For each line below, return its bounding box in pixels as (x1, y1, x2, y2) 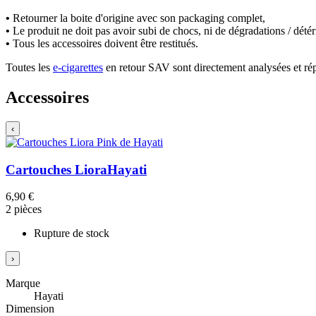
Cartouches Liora (6, 162, 107, 177)
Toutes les (6, 61, 53, 74)
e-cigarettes (53, 61, 103, 74)
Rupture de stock (34, 227, 109, 240)
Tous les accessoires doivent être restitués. (10, 37, 198, 50)
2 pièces (6, 203, 42, 216)
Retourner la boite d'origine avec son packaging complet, (10, 12, 265, 25)
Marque (6, 277, 40, 290)
